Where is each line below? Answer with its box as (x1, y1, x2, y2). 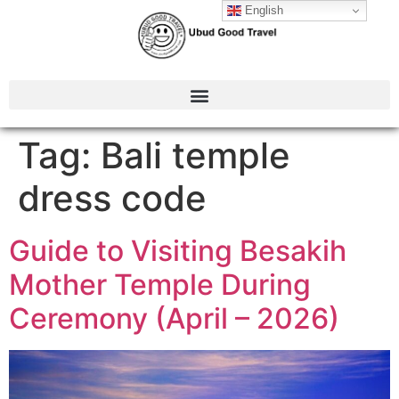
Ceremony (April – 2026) (9, 301, 339, 337)
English (241, 3, 284, 17)
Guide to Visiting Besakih (9, 233, 346, 269)
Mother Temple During (9, 267, 311, 303)
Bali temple (101, 134, 290, 178)
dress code (18, 176, 207, 221)
